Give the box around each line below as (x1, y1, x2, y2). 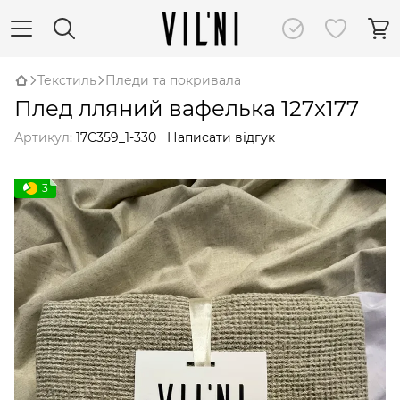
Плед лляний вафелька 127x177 (14, 96, 359, 121)
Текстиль (37, 72, 96, 88)
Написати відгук (167, 129, 275, 146)
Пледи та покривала (105, 72, 241, 88)
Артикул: (14, 129, 72, 146)
